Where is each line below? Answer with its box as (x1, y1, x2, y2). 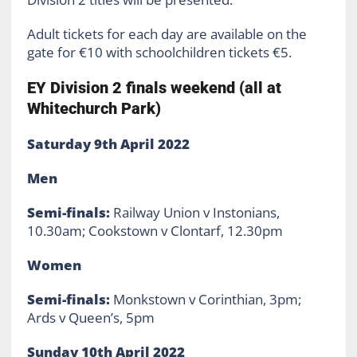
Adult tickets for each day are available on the (26, 24, 307, 43)
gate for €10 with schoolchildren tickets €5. (26, 42, 292, 61)
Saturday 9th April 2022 (26, 134, 190, 153)
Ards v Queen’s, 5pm (26, 308, 155, 327)
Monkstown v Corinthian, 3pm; (112, 289, 301, 308)
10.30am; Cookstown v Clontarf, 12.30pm (26, 221, 283, 240)
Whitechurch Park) (26, 98, 161, 118)
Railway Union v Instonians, (112, 202, 280, 222)
